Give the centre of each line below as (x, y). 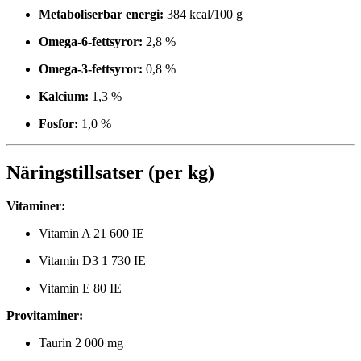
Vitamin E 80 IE (80, 288)
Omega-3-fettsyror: (91, 68)
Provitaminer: (45, 316)
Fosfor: (58, 123)
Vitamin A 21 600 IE (91, 234)
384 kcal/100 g (203, 14)
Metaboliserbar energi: (101, 14)
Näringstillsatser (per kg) (110, 172)
